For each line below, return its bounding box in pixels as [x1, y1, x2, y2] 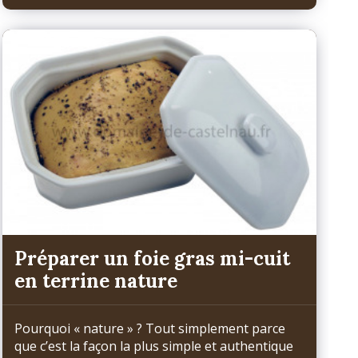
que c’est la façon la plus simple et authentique [14, 336, 293, 355]
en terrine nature [14, 268, 177, 293]
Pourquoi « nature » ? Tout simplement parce [14, 319, 285, 337]
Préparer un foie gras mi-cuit [14, 245, 290, 271]
